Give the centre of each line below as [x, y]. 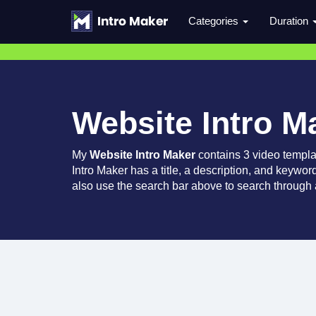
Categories [215, 21]
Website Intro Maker [142, 155]
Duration [290, 21]
